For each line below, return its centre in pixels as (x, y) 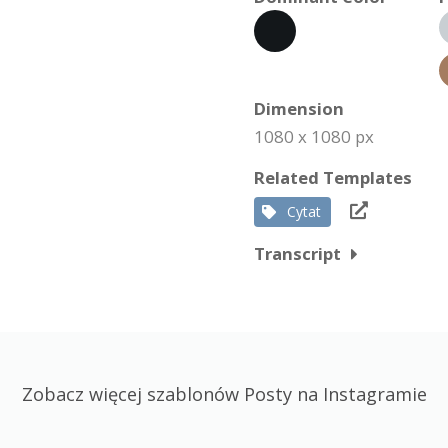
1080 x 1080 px (314, 136)
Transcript (297, 253)
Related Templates (333, 177)
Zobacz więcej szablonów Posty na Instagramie (224, 394)
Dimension (299, 108)
